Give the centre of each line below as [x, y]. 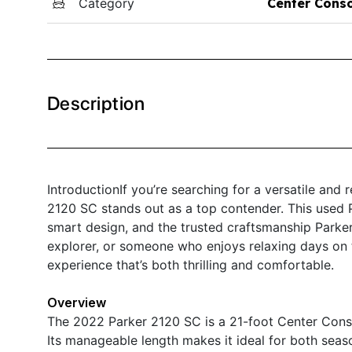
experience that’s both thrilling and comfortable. [191, 264]
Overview [77, 302]
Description [96, 103]
